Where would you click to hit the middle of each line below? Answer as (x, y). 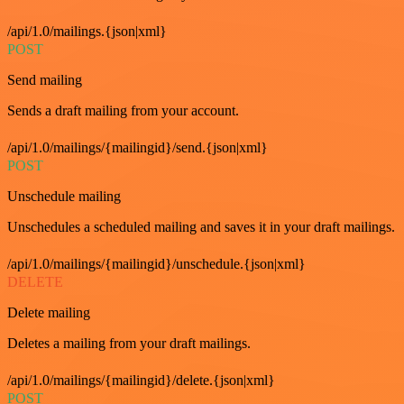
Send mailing (45, 80)
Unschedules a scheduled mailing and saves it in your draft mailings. (201, 227)
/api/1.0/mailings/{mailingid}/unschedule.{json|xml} (156, 264)
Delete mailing (49, 312)
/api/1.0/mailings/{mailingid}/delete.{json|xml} (141, 380)
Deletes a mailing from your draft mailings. (129, 343)
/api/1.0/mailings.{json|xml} (87, 31)
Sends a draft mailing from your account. (123, 110)
